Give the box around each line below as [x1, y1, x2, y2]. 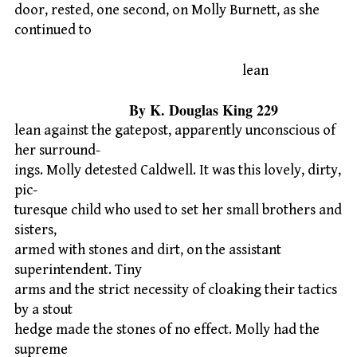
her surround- [14, 142, 100, 159]
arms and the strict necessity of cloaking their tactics [14, 281, 337, 299]
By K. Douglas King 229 [14, 100, 278, 121]
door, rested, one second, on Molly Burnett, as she [14, 2, 320, 19]
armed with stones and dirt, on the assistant [14, 241, 281, 259]
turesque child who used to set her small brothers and [14, 202, 342, 219]
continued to [14, 22, 92, 39]
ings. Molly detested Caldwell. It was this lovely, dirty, [14, 162, 341, 179]
